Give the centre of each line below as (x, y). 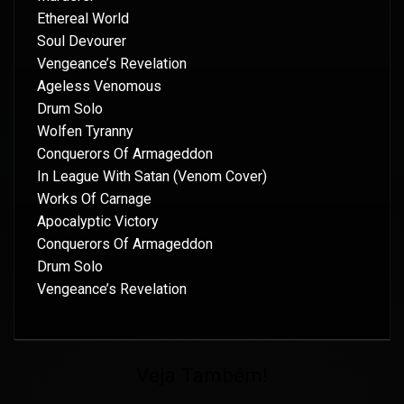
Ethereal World (83, 19)
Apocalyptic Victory (98, 222)
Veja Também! (202, 375)
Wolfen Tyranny (85, 132)
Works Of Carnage (94, 199)
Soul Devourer (82, 41)
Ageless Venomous (99, 87)
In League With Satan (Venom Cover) (152, 177)
